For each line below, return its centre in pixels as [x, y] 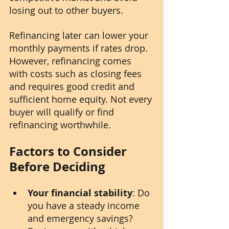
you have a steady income [85, 206]
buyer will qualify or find [63, 112]
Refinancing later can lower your [80, 36]
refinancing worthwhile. [60, 125]
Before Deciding [57, 167]
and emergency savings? [82, 219]
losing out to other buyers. [66, 10]
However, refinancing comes [72, 61]
